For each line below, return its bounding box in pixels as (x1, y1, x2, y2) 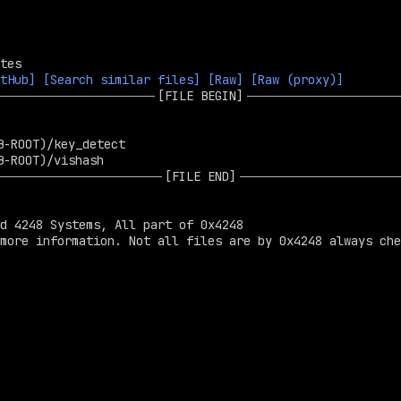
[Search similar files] (43, 72, 200, 88)
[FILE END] (165, 168, 236, 184)
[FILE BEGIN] (158, 88, 243, 104)
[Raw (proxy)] (251, 72, 344, 88)
